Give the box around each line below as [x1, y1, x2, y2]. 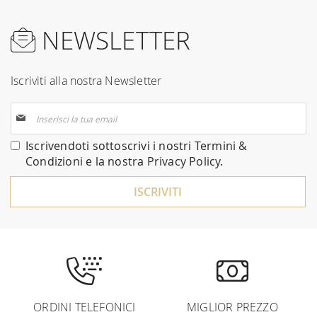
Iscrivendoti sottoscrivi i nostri [25, 138, 195, 154]
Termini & [194, 138, 248, 154]
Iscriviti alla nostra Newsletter [11, 73, 162, 88]
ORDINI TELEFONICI [33, 299, 136, 315]
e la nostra [83, 154, 147, 169]
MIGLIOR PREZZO [187, 299, 278, 315]
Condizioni [25, 154, 83, 169]
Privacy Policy [146, 154, 221, 169]
